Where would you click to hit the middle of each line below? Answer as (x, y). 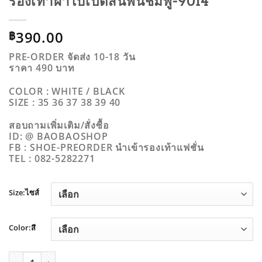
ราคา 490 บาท (42, 68)
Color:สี (22, 228)
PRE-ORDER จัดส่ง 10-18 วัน (72, 56)
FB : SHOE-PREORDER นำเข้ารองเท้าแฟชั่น (106, 148)
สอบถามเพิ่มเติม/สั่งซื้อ (59, 125)
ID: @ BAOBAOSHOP (58, 137)
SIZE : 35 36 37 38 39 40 (65, 102)
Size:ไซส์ (24, 193)
